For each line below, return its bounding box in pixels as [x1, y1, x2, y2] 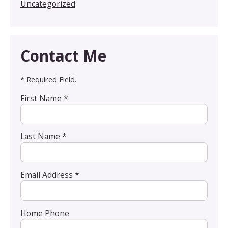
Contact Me [20, 45, 106, 67]
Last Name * [20, 131, 67, 142]
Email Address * [20, 169, 79, 181]
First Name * [20, 93, 68, 104]
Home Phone [20, 207, 69, 219]
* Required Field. [20, 74, 76, 85]
